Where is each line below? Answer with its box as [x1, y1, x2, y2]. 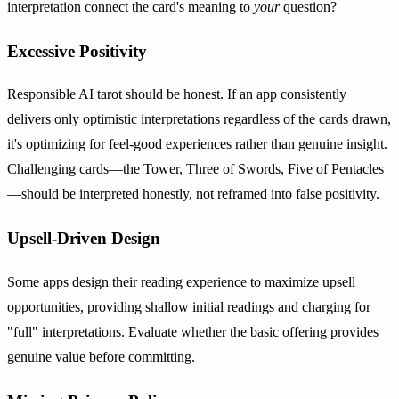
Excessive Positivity [7, 41, 147, 61]
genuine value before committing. [7, 348, 195, 364]
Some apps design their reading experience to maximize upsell [7, 273, 355, 289]
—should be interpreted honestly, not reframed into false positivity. [7, 186, 379, 202]
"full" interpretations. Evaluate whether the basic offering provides [7, 323, 379, 339]
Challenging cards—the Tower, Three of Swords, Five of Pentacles [7, 161, 384, 177]
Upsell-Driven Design [7, 229, 160, 248]
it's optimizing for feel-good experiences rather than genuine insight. [7, 136, 387, 152]
